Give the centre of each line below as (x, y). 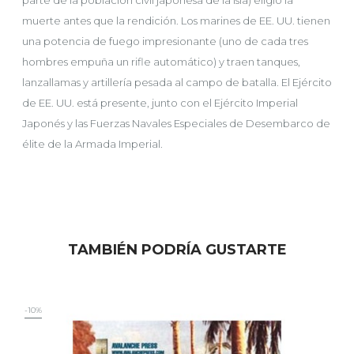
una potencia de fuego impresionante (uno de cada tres (165, 41)
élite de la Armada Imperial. (92, 144)
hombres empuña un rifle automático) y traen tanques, (161, 62)
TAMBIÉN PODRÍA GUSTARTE (177, 250)
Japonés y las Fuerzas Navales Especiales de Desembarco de (176, 123)
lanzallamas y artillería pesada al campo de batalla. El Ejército (177, 82)
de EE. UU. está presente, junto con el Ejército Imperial (160, 103)
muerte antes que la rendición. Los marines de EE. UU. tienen (176, 21)
